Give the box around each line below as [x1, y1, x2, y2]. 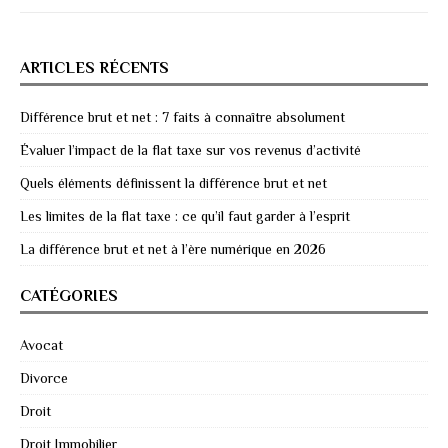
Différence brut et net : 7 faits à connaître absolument [20, 109, 345, 126]
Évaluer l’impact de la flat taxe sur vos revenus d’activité [20, 142, 361, 159]
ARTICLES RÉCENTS [20, 59, 169, 78]
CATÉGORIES [20, 287, 118, 306]
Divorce [20, 370, 68, 387]
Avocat [20, 337, 63, 354]
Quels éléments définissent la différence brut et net [20, 175, 327, 192]
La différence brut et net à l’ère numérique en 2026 [20, 241, 326, 258]
